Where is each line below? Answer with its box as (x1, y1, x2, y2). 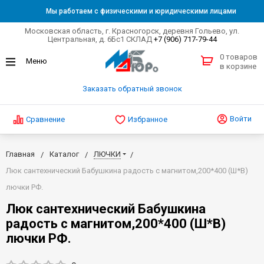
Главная (6, 149, 35, 159)
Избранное (127, 114, 167, 124)
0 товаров (220, 52, 258, 62)
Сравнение (26, 114, 65, 124)
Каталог (49, 149, 79, 159)
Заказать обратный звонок (82, 84, 182, 94)
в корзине (220, 62, 256, 71)
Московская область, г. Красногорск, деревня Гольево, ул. (25, 27, 239, 35)
